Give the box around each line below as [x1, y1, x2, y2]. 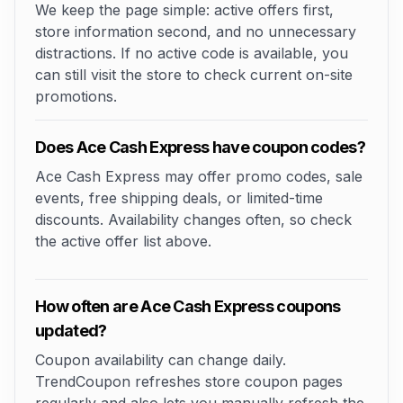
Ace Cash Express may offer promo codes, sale [35, 167, 363, 185]
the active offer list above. [35, 232, 211, 250]
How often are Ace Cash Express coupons [35, 297, 341, 316]
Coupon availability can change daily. [35, 351, 286, 369]
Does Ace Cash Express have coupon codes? [35, 138, 365, 157]
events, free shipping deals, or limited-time [35, 189, 323, 207]
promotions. [35, 87, 117, 105]
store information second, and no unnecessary [35, 22, 356, 40]
